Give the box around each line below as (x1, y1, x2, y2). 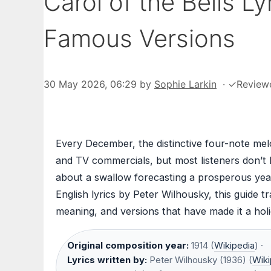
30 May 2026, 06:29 (44, 78, 137, 91)
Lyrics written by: (67, 254, 147, 266)
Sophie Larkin (154, 78, 217, 91)
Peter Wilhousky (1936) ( (147, 254, 252, 266)
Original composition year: (67, 240, 189, 252)
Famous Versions (44, 24, 235, 54)
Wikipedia (214, 240, 255, 252)
